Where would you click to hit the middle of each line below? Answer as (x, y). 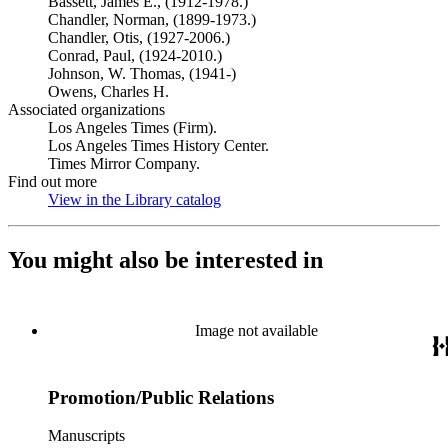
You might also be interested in (165, 259)
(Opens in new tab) (281, 199)
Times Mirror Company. (124, 163)
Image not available (256, 330)
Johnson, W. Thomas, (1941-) (142, 73)
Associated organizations (86, 109)
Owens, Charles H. (108, 91)
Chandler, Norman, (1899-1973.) (152, 19)
